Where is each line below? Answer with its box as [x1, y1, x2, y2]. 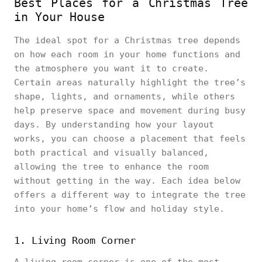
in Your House [14, 10, 105, 24]
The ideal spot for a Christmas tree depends [14, 35, 240, 46]
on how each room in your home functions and [14, 49, 240, 60]
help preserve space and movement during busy [14, 105, 246, 116]
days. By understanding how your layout [14, 119, 214, 130]
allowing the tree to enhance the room [14, 161, 209, 172]
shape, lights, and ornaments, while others [14, 91, 235, 102]
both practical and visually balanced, [14, 147, 209, 158]
